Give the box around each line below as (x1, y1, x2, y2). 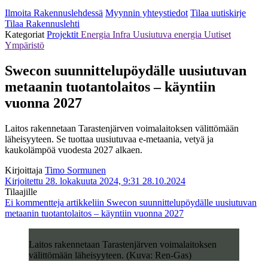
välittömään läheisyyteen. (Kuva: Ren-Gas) (29, 249, 191, 260)
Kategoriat (5, 29, 47, 39)
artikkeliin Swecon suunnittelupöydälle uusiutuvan (64, 197, 257, 208)
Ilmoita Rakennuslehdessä (5, 7, 103, 18)
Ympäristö (5, 39, 44, 50)
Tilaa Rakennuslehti (5, 18, 80, 29)
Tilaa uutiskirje (190, 7, 246, 18)
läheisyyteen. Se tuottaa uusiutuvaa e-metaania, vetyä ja (5, 133, 214, 144)
